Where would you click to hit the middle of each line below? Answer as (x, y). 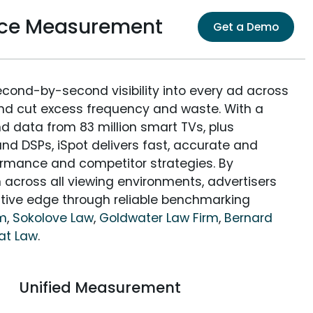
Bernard (248, 218)
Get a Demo (246, 27)
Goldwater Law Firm (159, 218)
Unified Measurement (100, 288)
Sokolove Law (53, 218)
